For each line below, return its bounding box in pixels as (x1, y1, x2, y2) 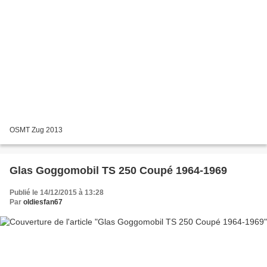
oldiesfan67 (23, 197, 63, 206)
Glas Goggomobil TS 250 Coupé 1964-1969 (10, 164, 227, 176)
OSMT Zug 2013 (10, 125, 63, 134)
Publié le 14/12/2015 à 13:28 (10, 188, 104, 197)
